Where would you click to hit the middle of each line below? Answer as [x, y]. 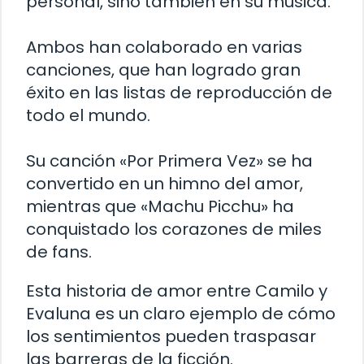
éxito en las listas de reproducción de [179, 93]
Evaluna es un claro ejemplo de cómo [181, 314]
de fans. [59, 252]
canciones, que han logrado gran [163, 70]
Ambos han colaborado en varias [164, 48]
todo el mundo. [88, 116]
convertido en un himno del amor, [165, 184]
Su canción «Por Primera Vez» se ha [169, 161]
